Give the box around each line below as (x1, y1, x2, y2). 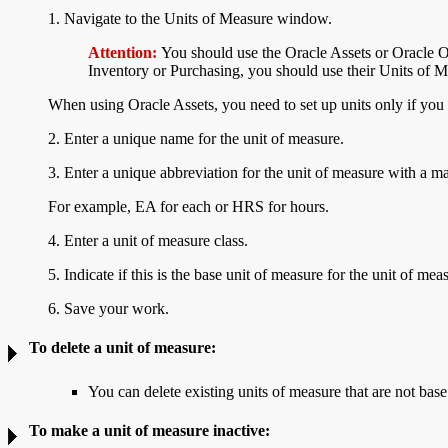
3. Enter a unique (48, 163, 160, 181)
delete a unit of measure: (51, 339, 216, 357)
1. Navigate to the (48, 9, 164, 27)
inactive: (213, 422, 270, 440)
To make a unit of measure (29, 422, 213, 440)
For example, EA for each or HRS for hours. (48, 197, 329, 215)
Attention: (88, 43, 161, 61)
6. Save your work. (48, 299, 169, 317)
